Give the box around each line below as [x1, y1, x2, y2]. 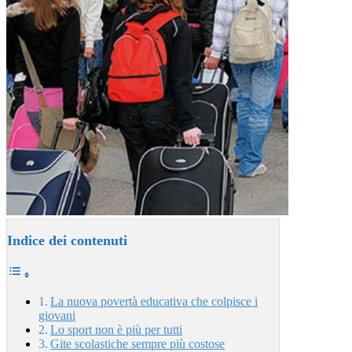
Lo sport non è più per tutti [50, 323, 183, 336]
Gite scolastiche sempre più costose [50, 337, 225, 350]
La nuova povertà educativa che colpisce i [50, 295, 258, 308]
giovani [38, 309, 75, 322]
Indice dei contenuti [7, 233, 127, 249]
